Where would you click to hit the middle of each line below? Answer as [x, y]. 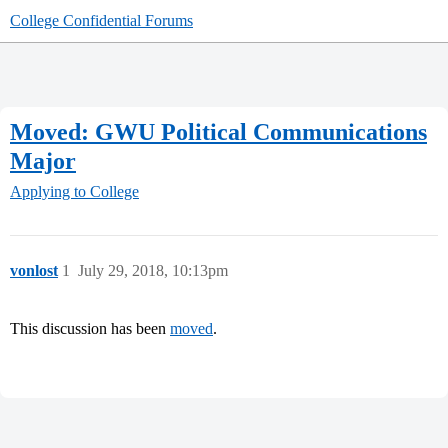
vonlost [34, 271]
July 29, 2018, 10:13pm [153, 271]
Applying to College [74, 192]
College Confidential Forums [101, 20]
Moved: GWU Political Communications [218, 131]
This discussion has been [90, 329]
